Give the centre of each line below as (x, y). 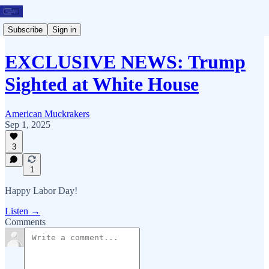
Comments (25, 222)
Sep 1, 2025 (28, 124)
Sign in (64, 29)
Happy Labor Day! (41, 191)
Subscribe (25, 29)
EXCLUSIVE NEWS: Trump (125, 62)
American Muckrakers (47, 113)
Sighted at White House (102, 84)
